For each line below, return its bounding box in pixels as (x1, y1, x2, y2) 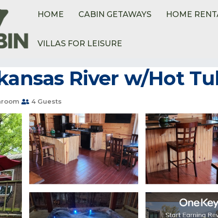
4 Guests (29, 97, 62, 105)
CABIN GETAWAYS (78, 10, 152, 19)
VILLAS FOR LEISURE (37, 39, 123, 48)
